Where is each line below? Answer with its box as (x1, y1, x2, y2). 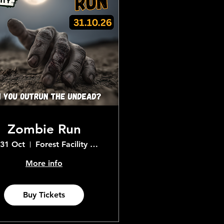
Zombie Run (7, 121, 81, 137)
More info (25, 158, 62, 168)
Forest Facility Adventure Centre (90, 139, 98, 149)
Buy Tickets (23, 190, 65, 199)
